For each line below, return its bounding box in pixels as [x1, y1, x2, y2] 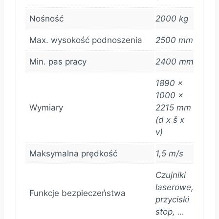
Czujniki [155, 170, 186, 180]
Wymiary [29, 102, 63, 112]
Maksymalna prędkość [29, 148, 117, 158]
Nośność [29, 13, 64, 23]
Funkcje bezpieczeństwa [29, 188, 126, 198]
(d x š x [155, 114, 184, 125]
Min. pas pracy [29, 56, 87, 66]
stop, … [155, 206, 184, 217]
